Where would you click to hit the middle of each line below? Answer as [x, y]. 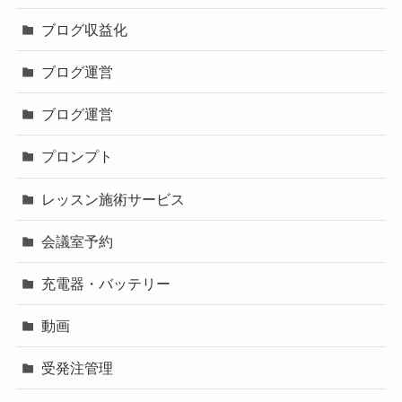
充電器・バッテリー [106, 283]
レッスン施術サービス [114, 199]
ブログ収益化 [85, 29]
